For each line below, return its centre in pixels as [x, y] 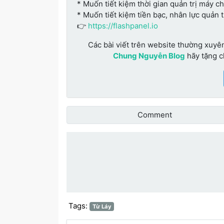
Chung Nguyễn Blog [149, 55]
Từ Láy [102, 206]
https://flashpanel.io [123, 25]
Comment [154, 114]
